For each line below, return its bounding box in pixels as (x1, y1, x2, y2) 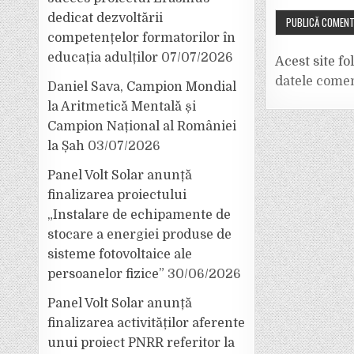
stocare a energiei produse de (47, 228, 232, 242)
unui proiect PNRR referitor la (47, 336, 235, 350)
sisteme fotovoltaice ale (47, 247, 193, 262)
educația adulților (47, 51, 159, 65)
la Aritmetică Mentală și (47, 100, 197, 114)
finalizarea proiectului (47, 188, 187, 202)
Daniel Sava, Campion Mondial (47, 80, 237, 94)
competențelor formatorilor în (47, 31, 236, 45)
